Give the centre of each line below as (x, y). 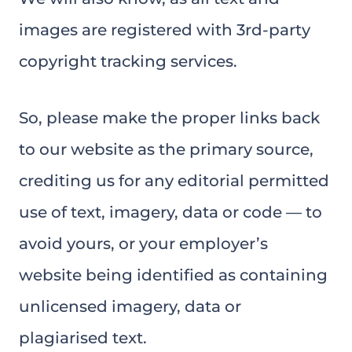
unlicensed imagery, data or (130, 306)
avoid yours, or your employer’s (143, 244)
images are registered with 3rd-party (165, 30)
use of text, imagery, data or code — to (170, 212)
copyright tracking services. (128, 61)
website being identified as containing (173, 275)
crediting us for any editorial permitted (174, 181)
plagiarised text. (83, 338)
